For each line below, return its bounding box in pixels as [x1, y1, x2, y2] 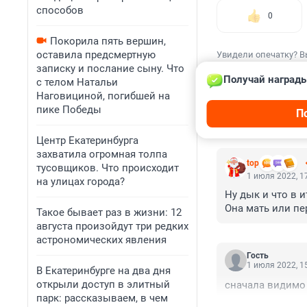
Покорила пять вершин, [50, 35, 166, 47]
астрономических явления [36, 234, 167, 246]
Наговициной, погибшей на [36, 90, 170, 102]
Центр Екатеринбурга [36, 134, 138, 147]
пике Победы [36, 103, 101, 116]
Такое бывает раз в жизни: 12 [36, 206, 182, 219]
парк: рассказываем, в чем [36, 292, 168, 304]
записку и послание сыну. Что [36, 62, 184, 75]
